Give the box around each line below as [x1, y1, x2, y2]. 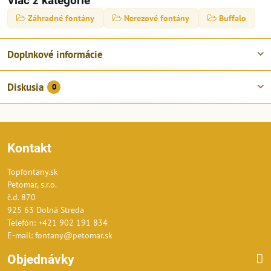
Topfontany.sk [7, 166, 58, 177]
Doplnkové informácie [7, 47, 103, 61]
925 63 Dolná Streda [7, 204, 84, 215]
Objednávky [7, 252, 74, 267]
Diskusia [7, 80, 44, 94]
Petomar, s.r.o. [7, 178, 57, 190]
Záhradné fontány [28, 12, 94, 24]
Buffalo [219, 12, 246, 24]
